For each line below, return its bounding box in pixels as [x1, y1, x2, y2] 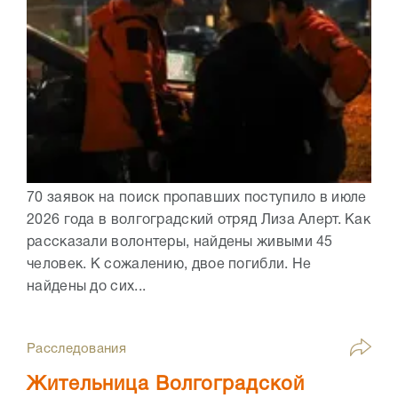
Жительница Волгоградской [27, 376, 305, 394]
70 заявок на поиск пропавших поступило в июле [27, 191, 367, 204]
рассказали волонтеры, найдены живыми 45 [27, 235, 333, 249]
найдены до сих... [27, 280, 147, 293]
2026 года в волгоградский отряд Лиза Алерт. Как [27, 213, 371, 227]
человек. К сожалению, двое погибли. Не [27, 258, 312, 271]
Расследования [27, 343, 126, 356]
